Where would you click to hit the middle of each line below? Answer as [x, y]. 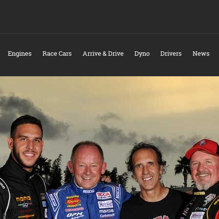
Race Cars [57, 53]
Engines [20, 53]
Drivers [171, 53]
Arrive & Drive [103, 53]
